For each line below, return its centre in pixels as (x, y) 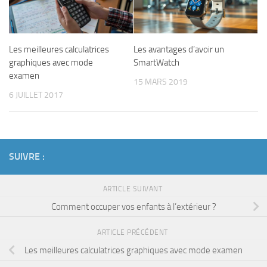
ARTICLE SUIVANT (133, 189)
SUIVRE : (27, 156)
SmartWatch (156, 62)
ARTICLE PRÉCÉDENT (133, 232)
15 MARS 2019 (161, 82)
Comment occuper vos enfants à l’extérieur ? (133, 207)
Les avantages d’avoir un (179, 49)
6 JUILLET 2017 (36, 95)
